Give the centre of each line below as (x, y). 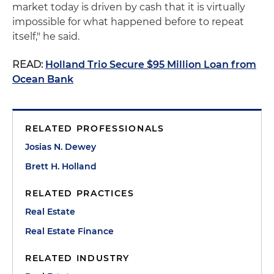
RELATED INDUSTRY (78, 258)
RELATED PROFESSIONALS (95, 128)
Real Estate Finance (69, 231)
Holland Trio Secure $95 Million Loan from (151, 65)
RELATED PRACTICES (80, 193)
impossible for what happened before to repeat (128, 22)
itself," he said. (46, 36)
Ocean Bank (43, 79)
